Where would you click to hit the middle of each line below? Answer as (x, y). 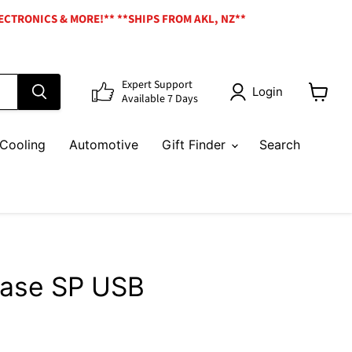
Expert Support (157, 84)
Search (280, 145)
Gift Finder (196, 145)
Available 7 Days (160, 99)
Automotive (104, 145)
